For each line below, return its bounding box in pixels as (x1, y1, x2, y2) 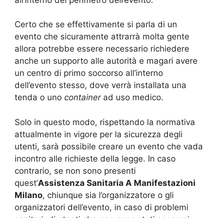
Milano (15, 190, 42, 200)
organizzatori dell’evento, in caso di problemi (15, 202, 188, 212)
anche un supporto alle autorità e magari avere (15, 56, 198, 66)
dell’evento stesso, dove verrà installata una (15, 80, 186, 91)
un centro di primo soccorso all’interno (15, 68, 163, 78)
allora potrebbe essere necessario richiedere (15, 44, 189, 54)
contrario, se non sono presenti (15, 165, 136, 176)
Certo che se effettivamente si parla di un (15, 19, 177, 30)
